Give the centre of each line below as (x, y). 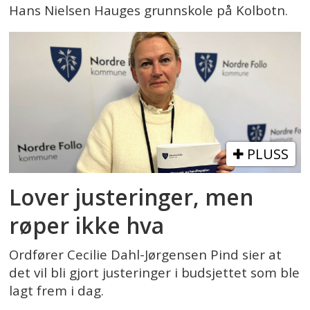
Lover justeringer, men (131, 197)
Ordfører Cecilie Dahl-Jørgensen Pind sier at (146, 254)
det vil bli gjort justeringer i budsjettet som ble (155, 272)
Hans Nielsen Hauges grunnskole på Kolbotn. (149, 11)
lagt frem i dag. (57, 290)
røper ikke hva (87, 225)
